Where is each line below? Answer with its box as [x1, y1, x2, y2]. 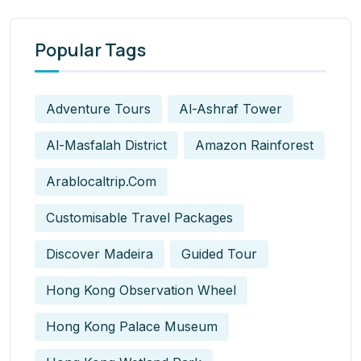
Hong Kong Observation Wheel [46, 282, 236, 299]
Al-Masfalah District [46, 137, 167, 154]
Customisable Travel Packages [46, 210, 233, 226]
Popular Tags [35, 37, 146, 62]
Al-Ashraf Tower [179, 101, 282, 118]
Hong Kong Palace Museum [46, 318, 218, 335]
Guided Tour [181, 246, 257, 263]
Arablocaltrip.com [46, 173, 156, 190]
